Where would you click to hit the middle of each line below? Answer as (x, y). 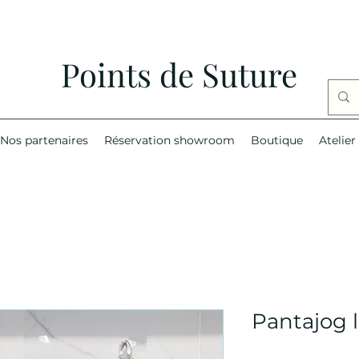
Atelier (337, 140)
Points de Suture (179, 74)
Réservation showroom (169, 140)
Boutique (276, 140)
